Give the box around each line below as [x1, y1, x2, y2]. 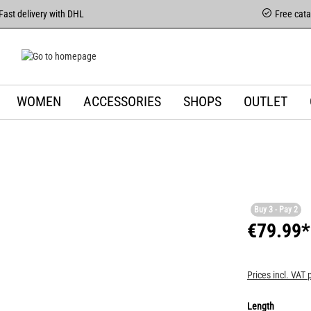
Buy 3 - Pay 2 [254, 205, 298, 215]
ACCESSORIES [83, 93, 161, 110]
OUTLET [243, 93, 287, 110]
